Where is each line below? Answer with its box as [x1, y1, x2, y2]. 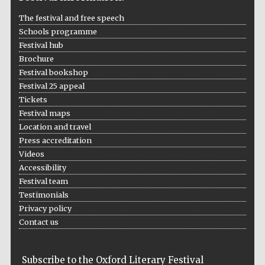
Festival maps [18, 108, 70, 118]
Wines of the [206, 241, 242, 249]
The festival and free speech [18, 12, 124, 22]
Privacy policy [18, 203, 72, 213]
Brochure [18, 53, 54, 63]
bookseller [209, 182, 239, 190]
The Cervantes [203, 88, 244, 95]
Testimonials [18, 189, 69, 199]
